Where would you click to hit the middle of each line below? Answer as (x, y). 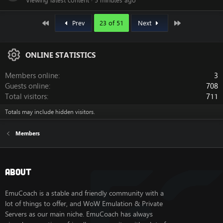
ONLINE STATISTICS (61, 55)
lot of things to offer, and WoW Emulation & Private (84, 204)
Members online (32, 76)
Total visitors (26, 97)
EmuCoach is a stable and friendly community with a (84, 193)
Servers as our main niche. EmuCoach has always (79, 214)
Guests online (27, 86)
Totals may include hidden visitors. (50, 112)
